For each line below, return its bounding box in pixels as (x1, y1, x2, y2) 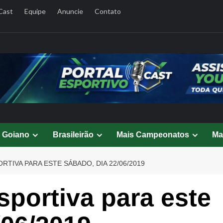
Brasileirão (52, 130, 94, 139)
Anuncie (57, 7, 83, 15)
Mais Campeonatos (116, 130, 189, 139)
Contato (94, 7, 121, 15)
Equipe (24, 7, 46, 15)
